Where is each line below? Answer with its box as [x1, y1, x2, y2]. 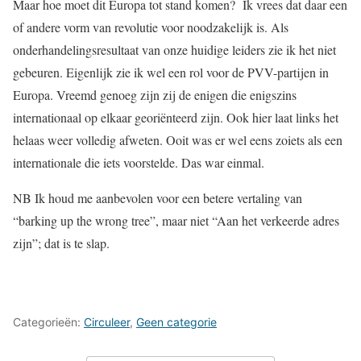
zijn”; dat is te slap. [13, 234, 110, 251]
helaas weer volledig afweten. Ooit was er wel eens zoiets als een [13, 131, 342, 148]
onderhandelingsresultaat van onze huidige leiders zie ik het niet [13, 41, 336, 58]
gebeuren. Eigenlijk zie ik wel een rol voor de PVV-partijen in [13, 64, 329, 81]
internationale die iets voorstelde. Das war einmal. [13, 154, 264, 171]
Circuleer [84, 315, 130, 329]
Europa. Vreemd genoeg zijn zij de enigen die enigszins [13, 86, 297, 103]
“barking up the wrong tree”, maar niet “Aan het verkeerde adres [13, 212, 339, 229]
